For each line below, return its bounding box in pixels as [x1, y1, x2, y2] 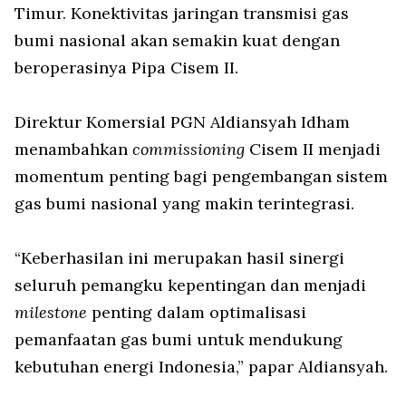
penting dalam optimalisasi [87, 302, 306, 324]
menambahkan [14, 139, 132, 160]
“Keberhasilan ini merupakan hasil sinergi [14, 247, 344, 269]
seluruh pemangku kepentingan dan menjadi [14, 275, 366, 296]
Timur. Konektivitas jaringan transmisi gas [14, 3, 349, 24]
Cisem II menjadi [245, 139, 381, 160]
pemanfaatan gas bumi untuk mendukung [14, 329, 343, 351]
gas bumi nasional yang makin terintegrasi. [14, 193, 354, 215]
